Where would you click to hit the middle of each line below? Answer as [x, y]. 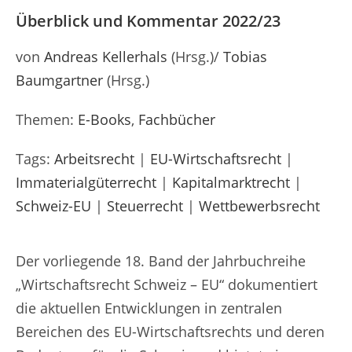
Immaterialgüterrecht [86, 182]
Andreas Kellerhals [106, 56]
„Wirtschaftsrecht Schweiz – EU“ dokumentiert [167, 284]
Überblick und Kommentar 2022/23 [148, 20]
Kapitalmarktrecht [231, 182]
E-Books [104, 119]
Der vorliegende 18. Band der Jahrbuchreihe [161, 260]
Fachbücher [177, 119]
